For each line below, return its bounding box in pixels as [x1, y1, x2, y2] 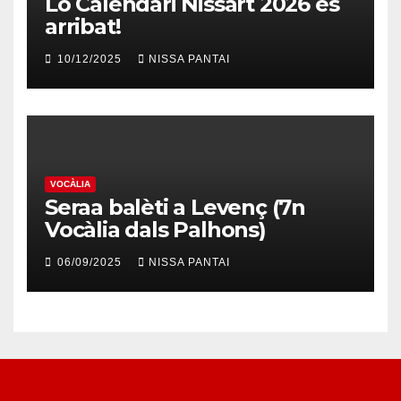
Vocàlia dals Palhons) [45, 217, 266, 243]
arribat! [45, 13, 121, 39]
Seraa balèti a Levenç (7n [45, 194, 305, 220]
